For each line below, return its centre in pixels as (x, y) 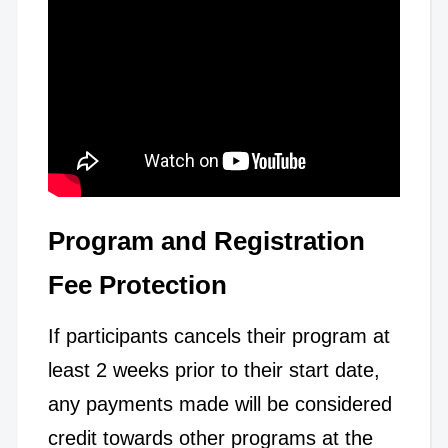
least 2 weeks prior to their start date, (213, 369)
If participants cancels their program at (218, 335)
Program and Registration (206, 240)
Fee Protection (137, 284)
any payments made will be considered (219, 403)
